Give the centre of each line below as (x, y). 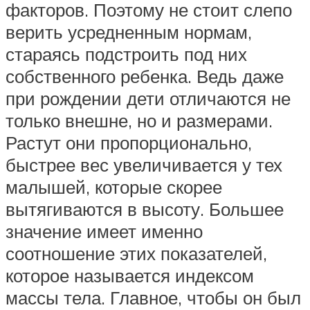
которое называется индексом (130, 275)
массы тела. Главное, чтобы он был (153, 297)
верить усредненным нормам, (129, 31)
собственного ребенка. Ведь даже (145, 76)
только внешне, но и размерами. (139, 120)
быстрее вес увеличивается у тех (144, 164)
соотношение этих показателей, (136, 253)
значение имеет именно (104, 231)
